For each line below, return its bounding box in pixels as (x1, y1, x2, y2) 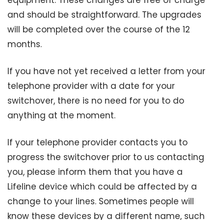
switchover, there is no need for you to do (7, 95, 184, 107)
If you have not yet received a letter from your (7, 65, 205, 77)
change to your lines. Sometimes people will (7, 195, 194, 207)
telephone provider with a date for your (7, 80, 175, 92)
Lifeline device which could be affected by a (7, 181, 197, 192)
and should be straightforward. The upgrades (7, 9, 201, 21)
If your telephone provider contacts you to (7, 137, 188, 148)
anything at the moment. (7, 110, 115, 121)
